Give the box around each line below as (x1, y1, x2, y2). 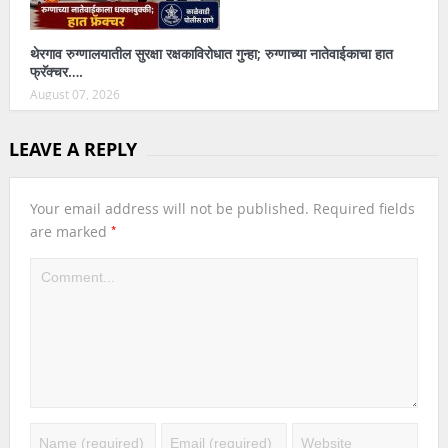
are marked (29, 222, 111, 242)
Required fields (312, 199, 415, 219)
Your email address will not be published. (29, 199, 309, 219)
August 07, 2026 (29, 86, 120, 103)
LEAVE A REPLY (8, 137, 137, 163)
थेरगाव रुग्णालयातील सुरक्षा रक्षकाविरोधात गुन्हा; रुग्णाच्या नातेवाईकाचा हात (29, 44, 393, 64)
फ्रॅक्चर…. (29, 62, 83, 82)
